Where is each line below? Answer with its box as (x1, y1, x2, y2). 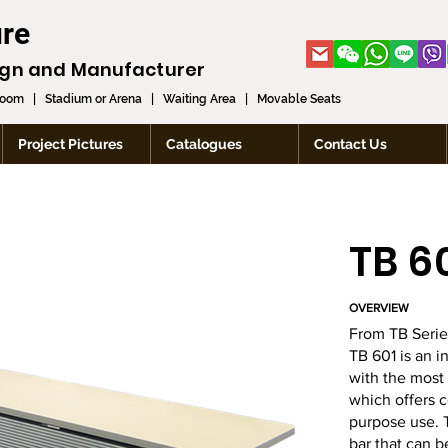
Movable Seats (257, 92, 341, 106)
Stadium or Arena (45, 92, 142, 106)
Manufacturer (70, 57, 205, 82)
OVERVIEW (349, 301, 409, 315)
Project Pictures (18, 136, 123, 152)
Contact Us (314, 136, 387, 152)
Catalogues (166, 136, 242, 152)
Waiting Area (163, 92, 236, 106)
